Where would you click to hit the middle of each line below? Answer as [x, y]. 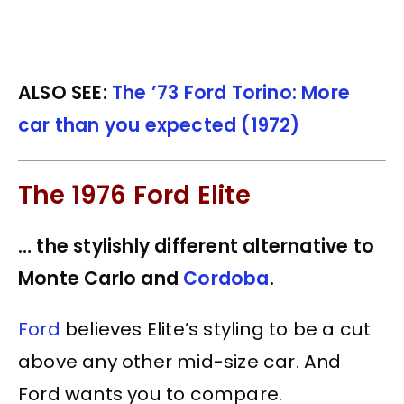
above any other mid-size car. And [180, 361]
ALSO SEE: [65, 92]
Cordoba [226, 278]
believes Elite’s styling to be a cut [216, 329]
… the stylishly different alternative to [197, 246]
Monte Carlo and [101, 278]
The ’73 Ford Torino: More [231, 92]
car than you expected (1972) [159, 125]
